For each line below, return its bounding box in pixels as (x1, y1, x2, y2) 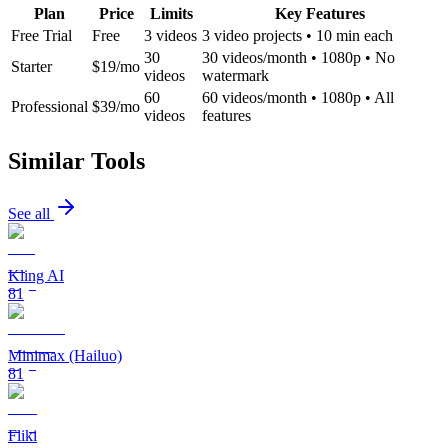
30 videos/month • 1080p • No (202, 48, 395, 66)
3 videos (144, 26, 197, 44)
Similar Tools (8, 147, 145, 174)
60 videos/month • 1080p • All (202, 88, 394, 106)
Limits (149, 4, 193, 22)
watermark (202, 66, 269, 84)
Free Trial (11, 26, 72, 44)
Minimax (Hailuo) (8, 346, 122, 364)
